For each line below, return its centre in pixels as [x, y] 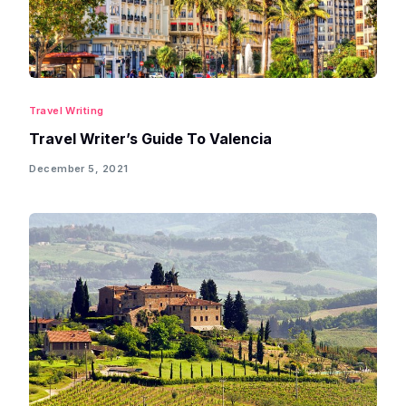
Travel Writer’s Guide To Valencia [151, 138]
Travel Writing [67, 110]
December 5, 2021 [79, 169]
